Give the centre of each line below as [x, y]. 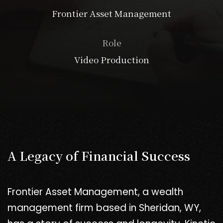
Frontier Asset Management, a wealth [95, 192]
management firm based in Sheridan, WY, [104, 208]
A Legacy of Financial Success [99, 156]
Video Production [111, 59]
